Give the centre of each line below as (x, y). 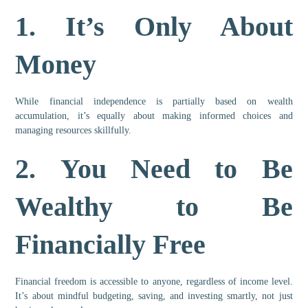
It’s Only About (179, 27)
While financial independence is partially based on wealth (154, 102)
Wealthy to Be (154, 207)
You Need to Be (176, 169)
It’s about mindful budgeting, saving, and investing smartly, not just (154, 296)
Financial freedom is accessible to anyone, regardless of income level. (154, 282)
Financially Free (111, 245)
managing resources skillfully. (74, 131)
